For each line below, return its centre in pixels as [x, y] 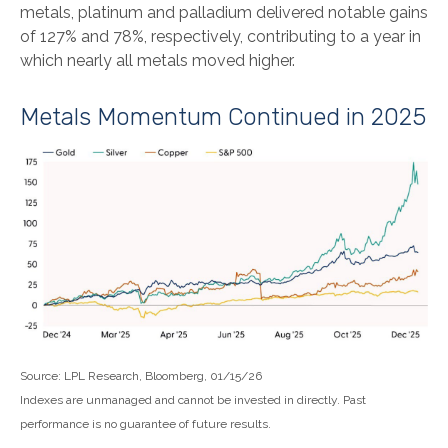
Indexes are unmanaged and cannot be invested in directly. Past [193, 400]
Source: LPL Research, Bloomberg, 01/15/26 [141, 376]
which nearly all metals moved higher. [157, 60]
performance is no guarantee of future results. [145, 424]
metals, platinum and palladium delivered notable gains [224, 12]
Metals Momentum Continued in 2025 [223, 117]
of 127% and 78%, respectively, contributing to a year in [220, 36]
